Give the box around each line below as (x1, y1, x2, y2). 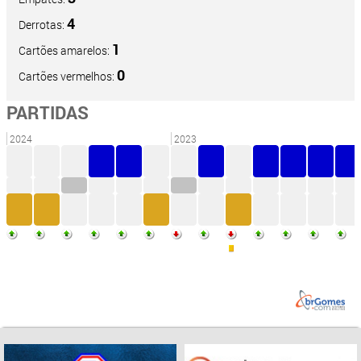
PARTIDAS (6, 101, 89, 125)
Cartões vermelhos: (19, 68, 117, 85)
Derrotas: (19, 17, 67, 33)
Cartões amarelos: (19, 43, 112, 59)
